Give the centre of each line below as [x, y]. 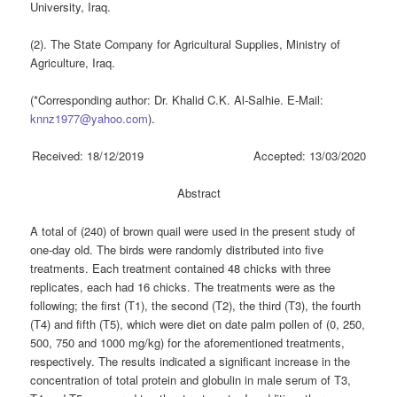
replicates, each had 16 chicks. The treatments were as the [183, 286]
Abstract [198, 193]
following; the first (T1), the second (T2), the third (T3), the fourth [196, 305]
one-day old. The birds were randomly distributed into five [177, 249]
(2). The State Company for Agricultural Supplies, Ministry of [186, 44]
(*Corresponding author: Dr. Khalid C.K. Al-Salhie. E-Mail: [177, 100]
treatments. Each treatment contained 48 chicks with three [181, 268]
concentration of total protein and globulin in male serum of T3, [191, 379]
